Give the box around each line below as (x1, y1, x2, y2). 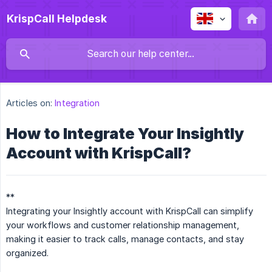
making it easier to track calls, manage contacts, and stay (6, 234, 244, 245)
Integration (55, 98, 100, 109)
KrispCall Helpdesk (7, 12, 107, 25)
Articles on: (6, 98, 53, 109)
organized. (6, 248, 49, 259)
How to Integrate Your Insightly (6, 124, 244, 143)
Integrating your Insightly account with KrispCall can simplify (6, 206, 253, 217)
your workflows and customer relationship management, (6, 220, 239, 231)
